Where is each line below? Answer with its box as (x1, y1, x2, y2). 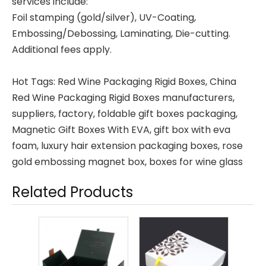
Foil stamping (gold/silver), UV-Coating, (12, 11, 196, 24)
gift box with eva (154, 123, 230, 137)
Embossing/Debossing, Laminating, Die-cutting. (12, 27, 230, 40)
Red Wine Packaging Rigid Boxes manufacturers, (12, 91, 235, 104)
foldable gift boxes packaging (97, 107, 236, 121)
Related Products (12, 182, 133, 202)
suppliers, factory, (12, 107, 97, 121)
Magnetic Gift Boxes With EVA (12, 123, 150, 137)
